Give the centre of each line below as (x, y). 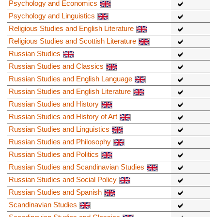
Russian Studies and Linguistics (59, 129)
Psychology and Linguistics (52, 16)
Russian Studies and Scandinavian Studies (77, 167)
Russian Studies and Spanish (55, 192)
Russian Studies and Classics (56, 66)
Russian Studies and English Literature (70, 92)
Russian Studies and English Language (70, 79)
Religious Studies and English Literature (71, 29)
